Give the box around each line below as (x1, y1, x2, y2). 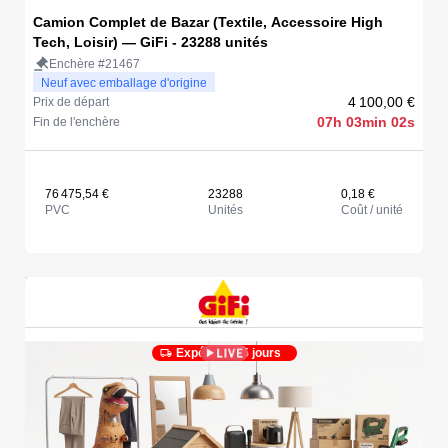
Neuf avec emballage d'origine (41, 75, 207, 90)
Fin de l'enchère (33, 114, 120, 129)
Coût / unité (341, 202, 403, 217)
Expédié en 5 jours (175, 346, 281, 361)
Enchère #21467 (49, 56, 140, 71)
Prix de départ (33, 94, 109, 109)
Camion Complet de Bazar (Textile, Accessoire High (33, 13, 383, 30)
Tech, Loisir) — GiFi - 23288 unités (33, 33, 268, 50)
